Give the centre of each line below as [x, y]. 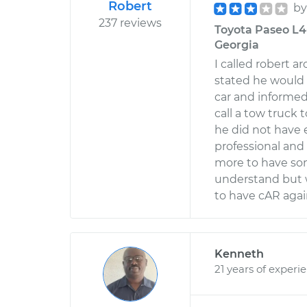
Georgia [237, 45]
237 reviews [130, 23]
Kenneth [239, 254]
